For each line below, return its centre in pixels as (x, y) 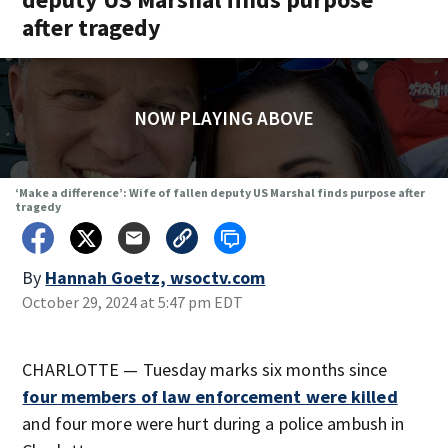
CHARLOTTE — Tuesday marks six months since (205, 369)
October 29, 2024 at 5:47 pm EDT (133, 302)
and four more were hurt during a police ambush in (213, 423)
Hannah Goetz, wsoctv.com (155, 277)
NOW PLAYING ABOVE (223, 118)
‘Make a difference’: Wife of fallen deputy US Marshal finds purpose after (219, 192)
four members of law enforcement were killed (210, 396)
